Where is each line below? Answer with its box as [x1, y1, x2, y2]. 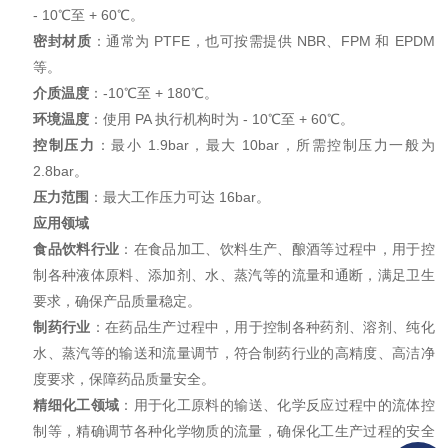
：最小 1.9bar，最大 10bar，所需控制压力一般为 [95, 137, 435, 153]
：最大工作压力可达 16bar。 [89, 189, 271, 205]
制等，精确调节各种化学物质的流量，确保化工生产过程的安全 [33, 423, 435, 439]
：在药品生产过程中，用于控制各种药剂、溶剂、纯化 [90, 319, 435, 335]
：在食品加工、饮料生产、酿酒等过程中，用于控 [119, 241, 435, 257]
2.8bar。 [33, 163, 89, 179]
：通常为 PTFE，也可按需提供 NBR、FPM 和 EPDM [91, 33, 435, 49]
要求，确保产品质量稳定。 [33, 293, 202, 309]
